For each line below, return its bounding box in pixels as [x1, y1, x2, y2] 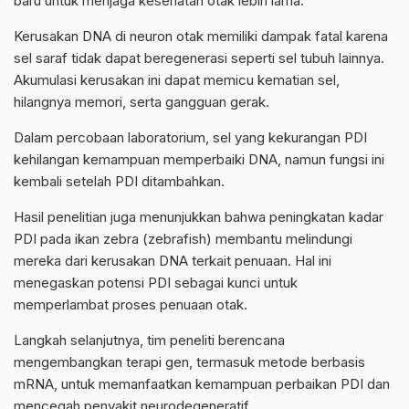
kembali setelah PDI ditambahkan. [14, 172, 225, 190]
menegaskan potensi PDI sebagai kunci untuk [14, 273, 298, 291]
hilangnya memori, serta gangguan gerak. [14, 92, 269, 110]
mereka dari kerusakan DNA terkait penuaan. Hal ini [14, 251, 331, 269]
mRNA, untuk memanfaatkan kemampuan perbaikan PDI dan [14, 374, 390, 393]
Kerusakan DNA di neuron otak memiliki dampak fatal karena [14, 26, 388, 45]
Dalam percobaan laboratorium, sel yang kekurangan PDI [14, 128, 367, 146]
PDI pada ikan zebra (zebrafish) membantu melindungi [14, 229, 352, 247]
